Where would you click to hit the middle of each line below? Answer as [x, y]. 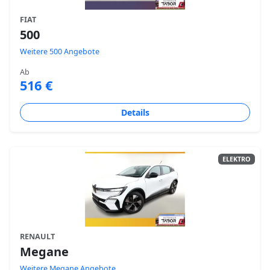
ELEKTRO [236, 159]
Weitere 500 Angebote [60, 52]
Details [135, 112]
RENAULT [37, 237]
